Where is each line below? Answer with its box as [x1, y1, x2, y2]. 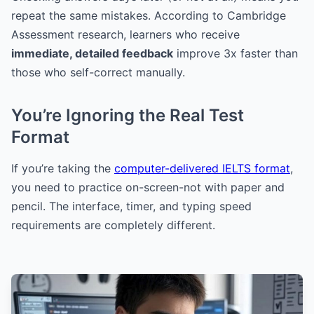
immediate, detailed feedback [11, 46, 173, 60]
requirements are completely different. [11, 217, 215, 232]
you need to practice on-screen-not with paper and [11, 179, 285, 194]
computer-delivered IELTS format [114, 161, 290, 175]
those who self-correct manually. [11, 64, 185, 79]
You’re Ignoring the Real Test [11, 104, 244, 125]
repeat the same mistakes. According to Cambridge [11, 8, 286, 22]
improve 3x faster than [173, 46, 298, 60]
